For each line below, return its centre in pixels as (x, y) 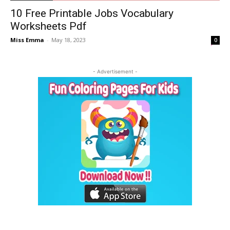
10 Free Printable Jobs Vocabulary (92, 14)
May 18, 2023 (69, 40)
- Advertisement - (115, 72)
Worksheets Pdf (49, 26)
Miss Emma (27, 40)
